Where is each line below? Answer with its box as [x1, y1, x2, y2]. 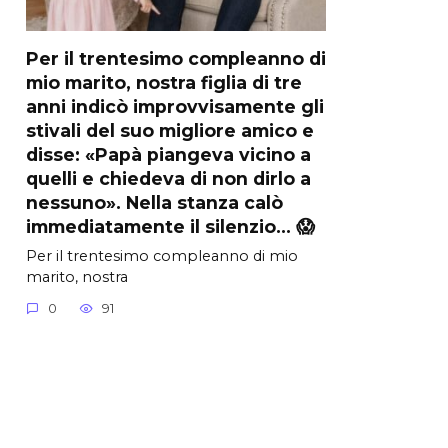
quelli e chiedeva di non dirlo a [26, 167, 311, 189]
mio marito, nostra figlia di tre [26, 71, 302, 93]
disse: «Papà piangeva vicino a [26, 143, 311, 165]
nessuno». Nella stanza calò [26, 191, 283, 213]
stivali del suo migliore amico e [26, 119, 314, 141]
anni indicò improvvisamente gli [26, 95, 324, 117]
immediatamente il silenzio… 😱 [26, 215, 315, 237]
